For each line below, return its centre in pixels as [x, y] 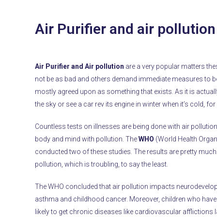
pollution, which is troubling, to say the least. [102, 164]
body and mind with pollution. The [87, 139]
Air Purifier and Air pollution [80, 66]
